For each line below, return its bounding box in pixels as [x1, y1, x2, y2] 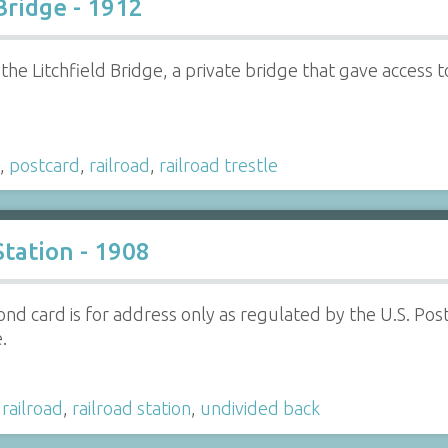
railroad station [71, 398, 191, 419]
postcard [8, 154, 80, 175]
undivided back [199, 398, 320, 419]
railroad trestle [158, 154, 278, 175]
